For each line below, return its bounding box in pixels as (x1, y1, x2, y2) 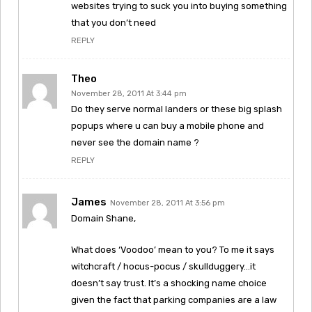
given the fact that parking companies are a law (71, 294, 276, 305)
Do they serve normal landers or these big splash (71, 103, 282, 114)
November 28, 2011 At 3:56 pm (110, 198, 225, 208)
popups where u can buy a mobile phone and (71, 120, 264, 131)
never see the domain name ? (71, 136, 199, 148)
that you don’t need (71, 17, 156, 28)
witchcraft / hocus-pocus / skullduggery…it (71, 260, 256, 272)
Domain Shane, (71, 212, 136, 224)
